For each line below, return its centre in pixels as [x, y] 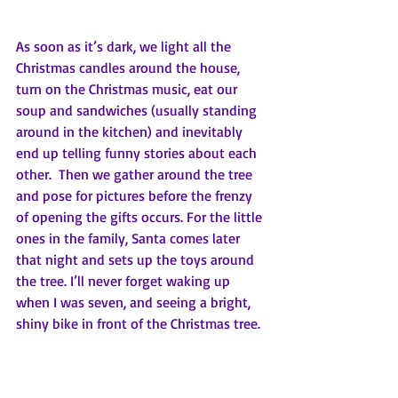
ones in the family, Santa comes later [130, 238]
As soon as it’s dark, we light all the [125, 46]
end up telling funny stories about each [138, 152]
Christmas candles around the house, [130, 67]
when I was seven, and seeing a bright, [135, 302]
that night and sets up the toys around [137, 259]
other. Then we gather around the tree [136, 174]
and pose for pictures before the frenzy [136, 195]
